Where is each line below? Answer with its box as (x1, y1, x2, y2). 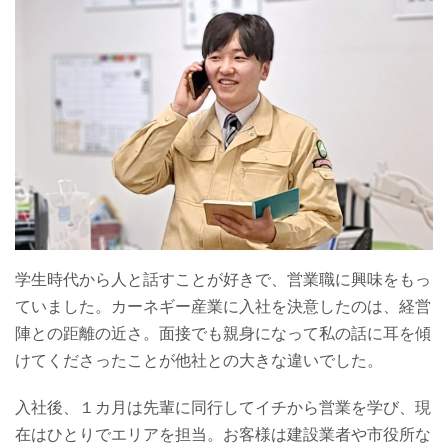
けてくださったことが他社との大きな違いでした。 (15, 349, 383, 370)
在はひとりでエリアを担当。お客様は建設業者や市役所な (15, 423, 431, 444)
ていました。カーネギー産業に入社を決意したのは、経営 (15, 295, 431, 316)
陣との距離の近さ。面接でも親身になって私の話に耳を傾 (15, 322, 431, 343)
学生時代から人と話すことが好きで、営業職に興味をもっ (15, 268, 431, 289)
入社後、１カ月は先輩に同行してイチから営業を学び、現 (15, 396, 431, 417)
